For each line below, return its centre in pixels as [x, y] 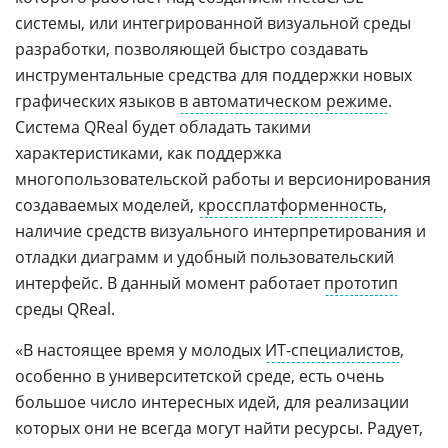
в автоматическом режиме [283, 101]
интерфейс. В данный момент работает [169, 283]
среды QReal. [65, 309]
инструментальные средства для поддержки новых [213, 75]
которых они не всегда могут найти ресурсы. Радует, [219, 428]
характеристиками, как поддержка [148, 153]
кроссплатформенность [290, 205]
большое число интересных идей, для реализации [212, 402]
